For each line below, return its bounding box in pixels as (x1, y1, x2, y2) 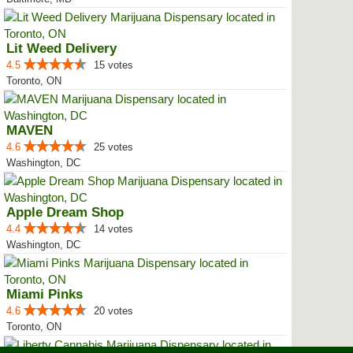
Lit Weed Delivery (6, 41, 117, 56)
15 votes (94, 59, 133, 71)
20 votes (94, 305, 133, 317)
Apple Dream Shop (6, 205, 124, 220)
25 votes (94, 141, 133, 153)
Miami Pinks (6, 287, 83, 302)
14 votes (94, 223, 133, 235)
